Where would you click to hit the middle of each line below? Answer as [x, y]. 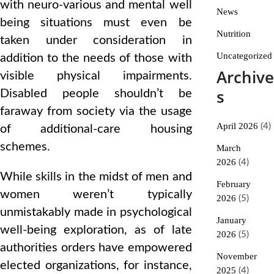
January [231, 220]
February [233, 184]
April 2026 [237, 126]
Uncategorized [244, 56]
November [236, 256]
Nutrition [233, 34]
